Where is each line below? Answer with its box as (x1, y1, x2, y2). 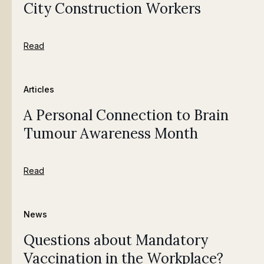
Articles (24, 84, 54, 95)
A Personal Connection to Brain (24, 106, 229, 125)
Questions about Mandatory (24, 231, 208, 250)
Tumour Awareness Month (24, 124, 198, 143)
